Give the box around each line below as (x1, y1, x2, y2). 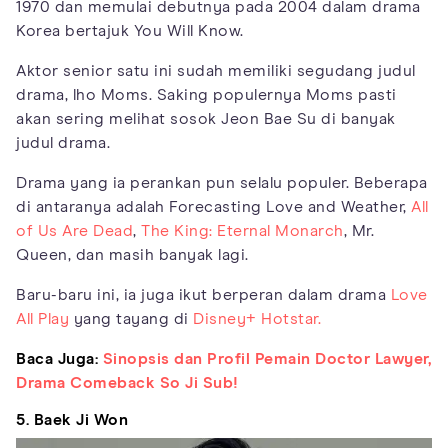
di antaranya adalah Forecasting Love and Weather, (16, 198, 411, 215)
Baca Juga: (16, 350, 98, 367)
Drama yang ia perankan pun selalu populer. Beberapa (16, 174, 428, 191)
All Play (16, 310, 69, 327)
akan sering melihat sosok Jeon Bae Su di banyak (16, 110, 396, 127)
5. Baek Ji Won (16, 411, 128, 428)
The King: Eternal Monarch (141, 222, 344, 239)
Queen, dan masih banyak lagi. (16, 246, 249, 263)
